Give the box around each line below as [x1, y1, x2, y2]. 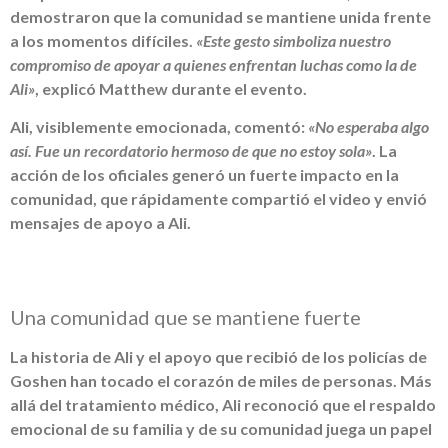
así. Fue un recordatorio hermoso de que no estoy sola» [10, 140, 372, 160]
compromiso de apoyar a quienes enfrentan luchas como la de [10, 54, 417, 74]
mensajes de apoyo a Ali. [10, 212, 191, 232]
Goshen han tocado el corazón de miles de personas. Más [10, 371, 432, 391]
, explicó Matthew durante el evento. [35, 78, 307, 98]
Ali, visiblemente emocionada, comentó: [10, 116, 308, 136]
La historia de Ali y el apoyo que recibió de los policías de [10, 347, 427, 367]
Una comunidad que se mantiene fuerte [10, 305, 361, 330]
